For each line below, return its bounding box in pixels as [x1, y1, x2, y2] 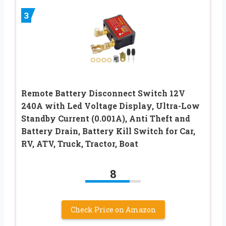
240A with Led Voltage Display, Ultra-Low [21, 100, 200, 111]
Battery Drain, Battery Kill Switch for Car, [21, 126, 195, 137]
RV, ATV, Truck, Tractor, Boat [21, 138, 138, 149]
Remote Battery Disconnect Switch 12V [21, 88, 185, 99]
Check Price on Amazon [70, 205, 156, 215]
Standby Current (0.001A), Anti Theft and [21, 113, 190, 124]
